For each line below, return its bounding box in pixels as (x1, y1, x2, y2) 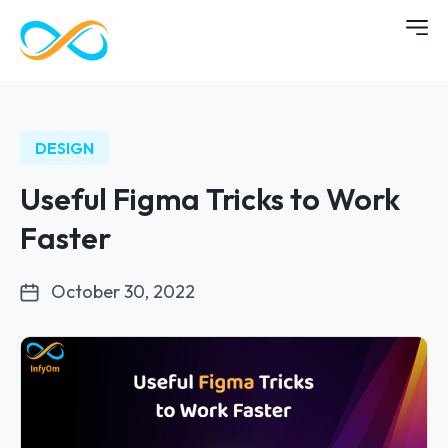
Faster (20, 219, 111, 257)
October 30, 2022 (51, 280, 195, 303)
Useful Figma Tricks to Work (20, 180, 400, 218)
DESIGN (35, 138, 94, 158)
